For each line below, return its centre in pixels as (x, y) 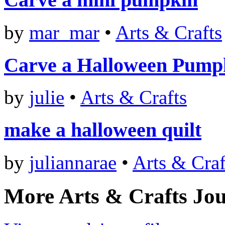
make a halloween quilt (103, 130)
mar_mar (64, 32)
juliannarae (73, 162)
